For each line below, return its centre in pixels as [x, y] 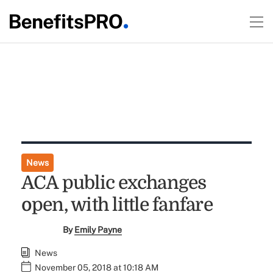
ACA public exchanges [114, 183]
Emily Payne [98, 230]
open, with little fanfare [117, 205]
